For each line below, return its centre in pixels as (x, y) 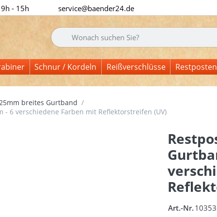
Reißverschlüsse (136, 67)
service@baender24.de (96, 8)
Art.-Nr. (181, 208)
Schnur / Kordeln (66, 67)
